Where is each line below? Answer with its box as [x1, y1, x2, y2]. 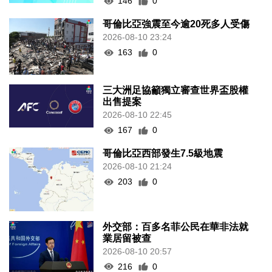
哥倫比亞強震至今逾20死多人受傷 [103, 19, 250, 30]
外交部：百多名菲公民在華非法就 [103, 221, 249, 232]
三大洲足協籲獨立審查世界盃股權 [103, 85, 249, 96]
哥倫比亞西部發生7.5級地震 [103, 148, 223, 159]
